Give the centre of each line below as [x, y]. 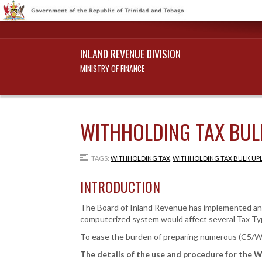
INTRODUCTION [120, 187]
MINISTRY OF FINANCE [112, 68]
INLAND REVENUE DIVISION [130, 54]
